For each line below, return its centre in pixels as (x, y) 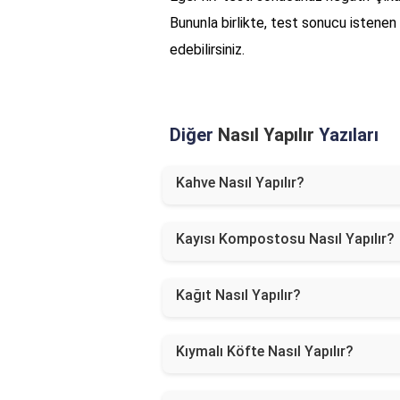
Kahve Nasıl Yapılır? (240, 182)
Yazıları (346, 134)
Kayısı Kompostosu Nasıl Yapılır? (285, 238)
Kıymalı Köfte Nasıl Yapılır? (265, 351)
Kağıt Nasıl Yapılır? (238, 295)
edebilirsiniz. (207, 49)
